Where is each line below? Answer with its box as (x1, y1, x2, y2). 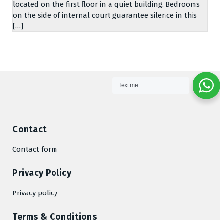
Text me (118, 82, 138, 89)
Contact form (12, 145, 57, 154)
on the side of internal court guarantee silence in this (13, 11, 197, 20)
